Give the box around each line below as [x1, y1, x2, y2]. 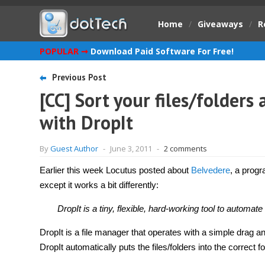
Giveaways [198, 18, 243, 30]
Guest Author [50, 143, 98, 154]
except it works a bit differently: [40, 180, 159, 190]
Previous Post [52, 72, 106, 83]
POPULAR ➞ [40, 46, 88, 57]
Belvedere [191, 165, 230, 175]
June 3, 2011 [110, 143, 152, 154]
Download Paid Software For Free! [91, 46, 234, 57]
